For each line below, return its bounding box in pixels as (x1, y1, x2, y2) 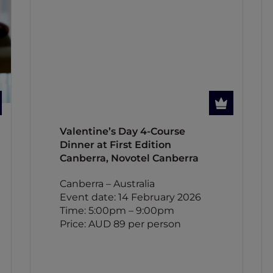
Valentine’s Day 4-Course (59, 126, 185, 137)
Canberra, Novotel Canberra (59, 152, 199, 164)
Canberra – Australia (59, 178, 155, 190)
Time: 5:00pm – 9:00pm (59, 205, 174, 216)
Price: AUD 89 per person (59, 218, 181, 230)
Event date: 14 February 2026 (59, 191, 201, 203)
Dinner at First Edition (59, 139, 171, 151)
